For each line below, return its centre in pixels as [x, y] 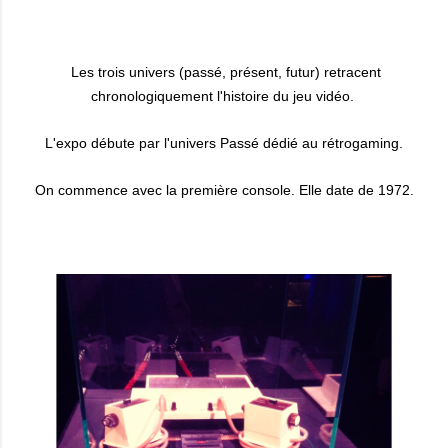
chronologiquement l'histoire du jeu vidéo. [224, 96]
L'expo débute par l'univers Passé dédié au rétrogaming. [224, 143]
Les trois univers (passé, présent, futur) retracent [226, 72]
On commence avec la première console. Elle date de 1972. [224, 190]
